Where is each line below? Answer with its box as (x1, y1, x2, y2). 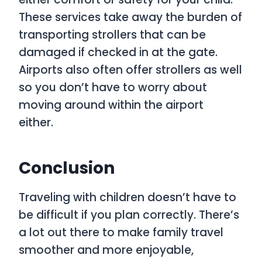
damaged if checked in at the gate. (19, 44, 218, 61)
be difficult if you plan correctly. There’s (19, 207, 239, 223)
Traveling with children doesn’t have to (19, 189, 236, 206)
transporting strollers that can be (19, 27, 206, 43)
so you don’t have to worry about (19, 80, 207, 96)
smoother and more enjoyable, (19, 242, 194, 258)
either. (19, 115, 56, 131)
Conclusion (19, 157, 118, 180)
